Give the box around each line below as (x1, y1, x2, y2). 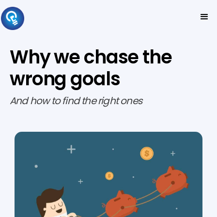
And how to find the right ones (10, 94, 142, 108)
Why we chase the (10, 44, 172, 70)
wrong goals (10, 66, 120, 92)
